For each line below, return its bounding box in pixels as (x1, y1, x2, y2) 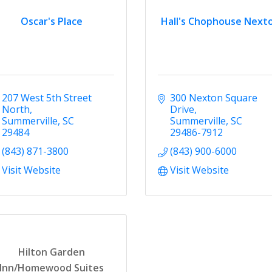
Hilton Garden (18, 245, 86, 259)
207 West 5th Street (1, 90, 92, 104)
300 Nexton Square (169, 90, 257, 104)
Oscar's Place (21, 15, 83, 29)
